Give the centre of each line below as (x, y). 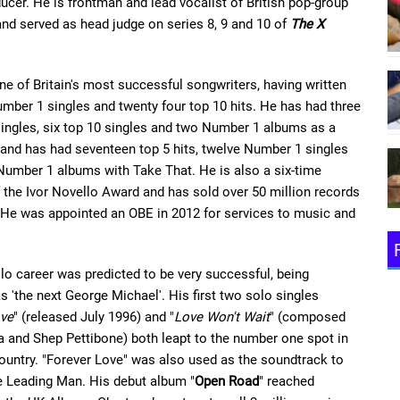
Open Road (227, 381)
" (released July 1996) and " (94, 317)
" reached (287, 381)
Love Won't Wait (222, 317)
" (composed (308, 317)
